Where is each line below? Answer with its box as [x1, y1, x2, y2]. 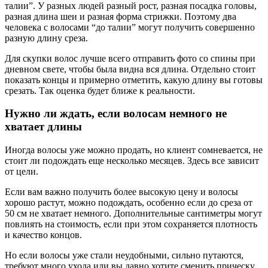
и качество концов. [5, 229, 82, 240]
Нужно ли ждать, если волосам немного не [5, 107, 227, 120]
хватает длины [5, 120, 82, 133]
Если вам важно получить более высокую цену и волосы [5, 186, 238, 197]
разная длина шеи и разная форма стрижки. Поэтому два [5, 11, 236, 22]
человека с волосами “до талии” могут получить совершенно [5, 22, 255, 32]
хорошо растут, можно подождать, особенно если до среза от [5, 197, 252, 208]
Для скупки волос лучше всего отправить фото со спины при [5, 53, 255, 63]
